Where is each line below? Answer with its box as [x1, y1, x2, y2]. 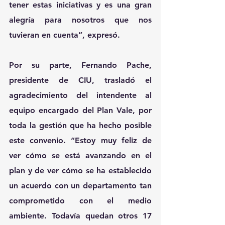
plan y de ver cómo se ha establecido [9, 165, 152, 175]
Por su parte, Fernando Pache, [9, 60, 152, 70]
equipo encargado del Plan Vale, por [9, 105, 152, 115]
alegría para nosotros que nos [9, 15, 152, 25]
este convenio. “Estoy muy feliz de [9, 135, 152, 145]
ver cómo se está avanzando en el [9, 150, 152, 160]
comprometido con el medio [9, 195, 152, 205]
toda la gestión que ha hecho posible [9, 120, 152, 130]
